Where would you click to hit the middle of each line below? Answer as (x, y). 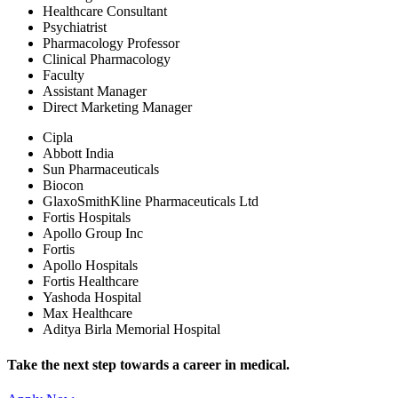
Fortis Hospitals (87, 218)
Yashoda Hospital (92, 298)
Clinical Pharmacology (107, 60)
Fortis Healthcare (91, 282)
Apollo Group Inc (93, 234)
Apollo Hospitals (90, 266)
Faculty (64, 76)
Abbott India (78, 154)
